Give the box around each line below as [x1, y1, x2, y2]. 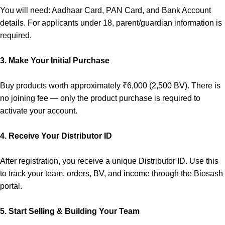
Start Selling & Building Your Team [9, 207, 140, 215]
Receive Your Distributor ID [9, 132, 112, 140]
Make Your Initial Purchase [9, 56, 109, 65]
